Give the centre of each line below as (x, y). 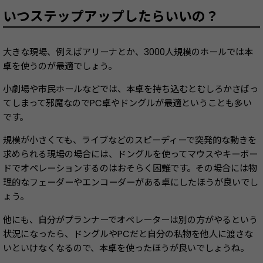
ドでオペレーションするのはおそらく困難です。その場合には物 (130, 168)
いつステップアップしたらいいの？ (111, 17)
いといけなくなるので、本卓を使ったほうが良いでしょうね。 (126, 248)
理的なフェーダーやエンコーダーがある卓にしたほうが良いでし (131, 183)
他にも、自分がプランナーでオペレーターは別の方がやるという (130, 220)
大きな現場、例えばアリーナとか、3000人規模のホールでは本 (128, 52)
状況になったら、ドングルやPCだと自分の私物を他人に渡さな (128, 234)
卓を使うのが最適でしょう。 (60, 66)
